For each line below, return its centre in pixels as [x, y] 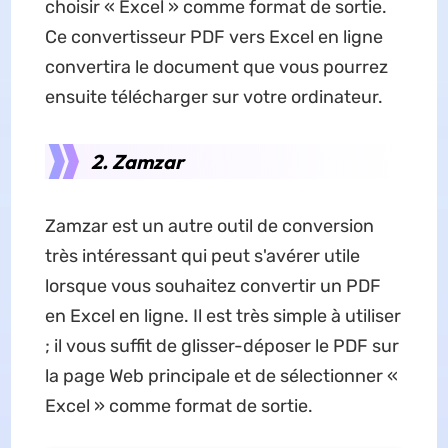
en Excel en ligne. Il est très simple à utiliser [222, 316]
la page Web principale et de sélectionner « [221, 376]
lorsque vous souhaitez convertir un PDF [212, 286]
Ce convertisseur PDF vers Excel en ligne [213, 37]
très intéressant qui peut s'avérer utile [202, 256]
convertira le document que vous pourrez [216, 67]
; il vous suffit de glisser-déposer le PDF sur [221, 346]
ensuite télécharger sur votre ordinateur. [213, 97]
